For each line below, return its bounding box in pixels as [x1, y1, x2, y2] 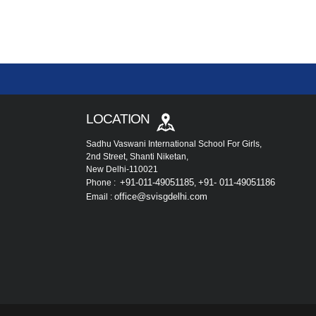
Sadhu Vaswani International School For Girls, [86, 138, 262, 149]
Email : [86, 191, 114, 202]
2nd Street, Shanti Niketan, [86, 151, 188, 162]
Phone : [86, 177, 118, 188]
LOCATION [86, 111, 155, 127]
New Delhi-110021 [86, 164, 158, 174]
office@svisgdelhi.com [114, 190, 207, 202]
